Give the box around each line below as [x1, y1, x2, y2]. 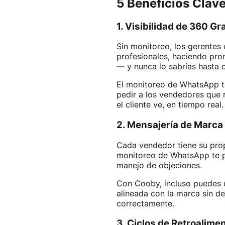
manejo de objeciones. [117, 160, 202, 170]
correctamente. [117, 198, 174, 208]
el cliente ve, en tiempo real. [117, 99, 223, 110]
